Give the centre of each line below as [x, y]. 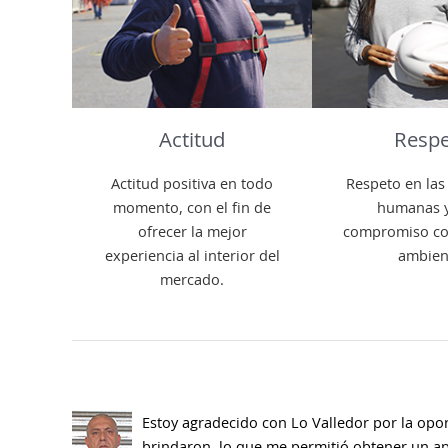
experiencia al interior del [192, 255]
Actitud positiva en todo [192, 183]
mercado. [192, 279]
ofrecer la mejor [192, 231]
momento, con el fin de [192, 207]
